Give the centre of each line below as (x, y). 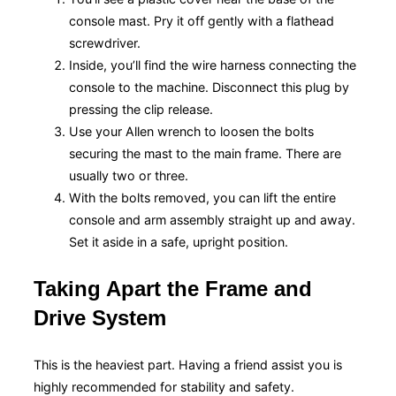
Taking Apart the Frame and (173, 288)
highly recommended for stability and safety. (164, 386)
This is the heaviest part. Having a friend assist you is (188, 364)
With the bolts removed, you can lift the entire (202, 197)
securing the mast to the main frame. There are (205, 153)
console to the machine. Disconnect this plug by (209, 87)
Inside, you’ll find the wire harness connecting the (213, 65)
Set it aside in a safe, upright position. (179, 241)
